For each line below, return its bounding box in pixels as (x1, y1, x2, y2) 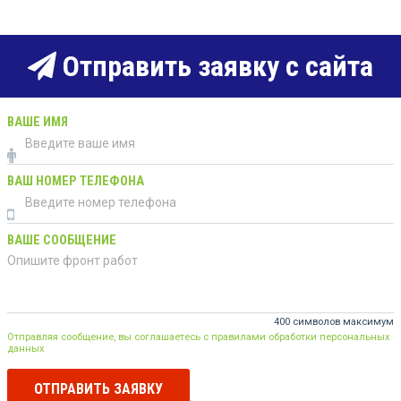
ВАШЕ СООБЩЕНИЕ (7, 232, 116, 248)
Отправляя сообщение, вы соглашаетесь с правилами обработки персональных (7, 330, 390, 343)
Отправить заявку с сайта (56, 49, 373, 84)
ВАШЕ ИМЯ (7, 114, 68, 130)
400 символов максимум (274, 315, 394, 328)
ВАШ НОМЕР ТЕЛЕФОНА (7, 173, 144, 189)
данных (7, 342, 45, 354)
